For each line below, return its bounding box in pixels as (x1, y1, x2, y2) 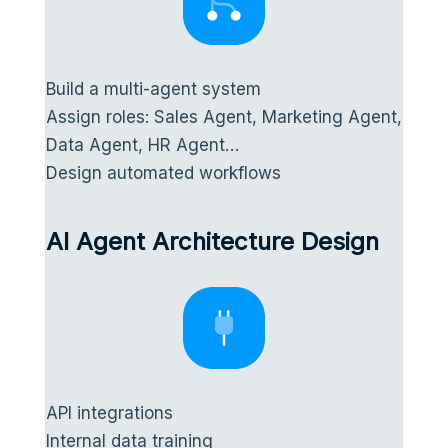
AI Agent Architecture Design (45, 226, 379, 256)
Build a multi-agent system (45, 78, 261, 99)
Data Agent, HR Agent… (45, 134, 239, 155)
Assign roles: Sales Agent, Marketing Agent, (45, 106, 402, 127)
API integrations (45, 402, 173, 423)
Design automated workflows (45, 162, 281, 183)
